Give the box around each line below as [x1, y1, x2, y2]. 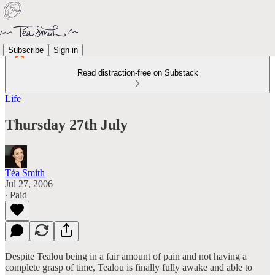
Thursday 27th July [5, 116, 128, 133]
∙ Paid [5, 189, 27, 200]
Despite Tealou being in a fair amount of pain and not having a [5, 250, 247, 261]
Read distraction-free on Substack [77, 68, 198, 77]
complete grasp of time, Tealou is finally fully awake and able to [5, 261, 252, 273]
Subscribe [8, 45, 44, 55]
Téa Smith [5, 167, 45, 178]
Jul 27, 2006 [5, 178, 53, 189]
